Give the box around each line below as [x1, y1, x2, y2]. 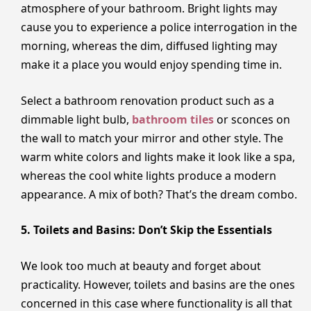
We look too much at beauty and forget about [21, 258, 261, 274]
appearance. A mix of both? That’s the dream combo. [21, 186, 297, 202]
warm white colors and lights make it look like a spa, [21, 149, 295, 165]
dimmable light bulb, [21, 111, 129, 127]
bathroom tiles [129, 111, 214, 127]
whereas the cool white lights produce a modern [21, 167, 276, 183]
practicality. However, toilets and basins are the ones [21, 276, 295, 292]
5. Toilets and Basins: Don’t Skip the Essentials [21, 222, 272, 238]
